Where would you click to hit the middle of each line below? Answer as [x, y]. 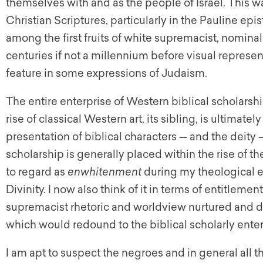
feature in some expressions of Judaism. [107, 73]
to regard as [37, 172]
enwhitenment [104, 172]
